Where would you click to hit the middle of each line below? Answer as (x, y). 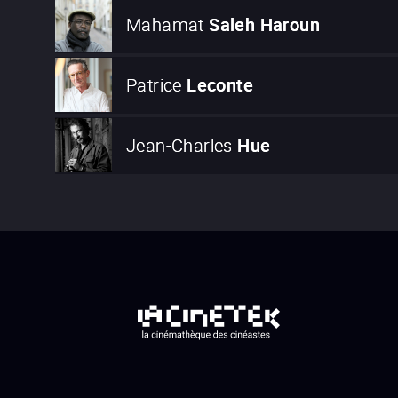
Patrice (154, 85)
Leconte (220, 85)
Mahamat (165, 25)
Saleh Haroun (265, 25)
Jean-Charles (179, 146)
